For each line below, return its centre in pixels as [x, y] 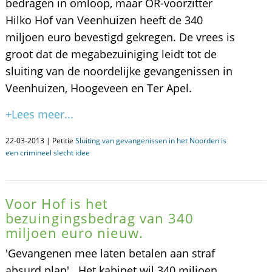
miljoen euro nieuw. [74, 233]
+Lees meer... [39, 114]
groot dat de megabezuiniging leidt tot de [111, 54]
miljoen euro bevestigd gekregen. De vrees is [120, 37]
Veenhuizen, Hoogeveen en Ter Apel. [98, 88]
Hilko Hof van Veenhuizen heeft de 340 [104, 20]
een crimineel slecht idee [47, 153]
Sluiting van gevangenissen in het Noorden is [151, 141]
